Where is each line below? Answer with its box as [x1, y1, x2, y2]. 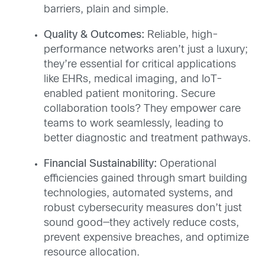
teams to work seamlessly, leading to [44, 119, 224, 130]
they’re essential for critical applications [44, 60, 236, 70]
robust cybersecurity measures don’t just [44, 203, 242, 214]
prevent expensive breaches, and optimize [44, 233, 249, 244]
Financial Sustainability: [44, 159, 157, 170]
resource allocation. [44, 248, 140, 258]
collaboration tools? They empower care [44, 104, 241, 115]
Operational [157, 159, 216, 170]
